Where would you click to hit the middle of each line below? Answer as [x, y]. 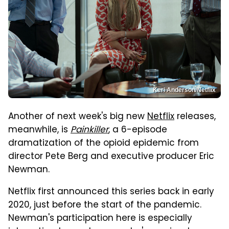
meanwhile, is [39, 131]
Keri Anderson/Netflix [184, 90]
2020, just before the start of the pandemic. [105, 206]
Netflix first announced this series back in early [111, 192]
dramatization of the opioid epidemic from [104, 144]
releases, [195, 117]
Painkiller [89, 131]
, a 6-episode [138, 131]
